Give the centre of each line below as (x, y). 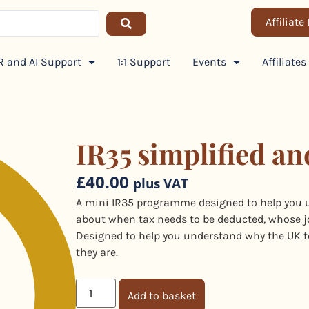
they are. (97, 252)
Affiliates (284, 61)
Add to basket (161, 296)
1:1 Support (143, 61)
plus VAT (160, 183)
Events (209, 61)
